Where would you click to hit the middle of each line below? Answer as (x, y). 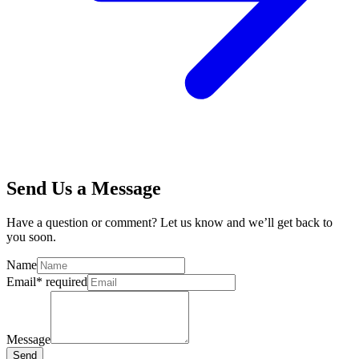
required (65, 281)
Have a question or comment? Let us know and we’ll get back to (169, 222)
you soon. (31, 236)
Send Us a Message (84, 188)
